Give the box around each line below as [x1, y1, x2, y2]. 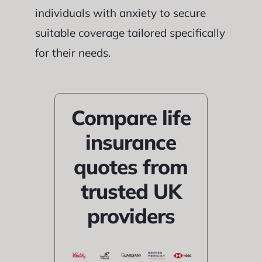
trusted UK [80, 178, 181, 204]
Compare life [71, 104, 191, 130]
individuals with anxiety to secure [35, 5, 206, 20]
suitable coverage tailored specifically [35, 25, 225, 40]
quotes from [74, 153, 188, 180]
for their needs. [35, 45, 111, 60]
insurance [85, 129, 177, 155]
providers [87, 202, 175, 229]
